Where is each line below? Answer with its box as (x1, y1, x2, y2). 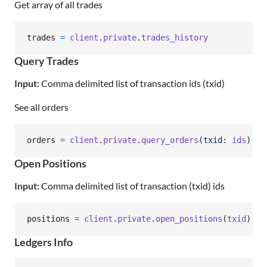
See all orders (14, 101, 69, 113)
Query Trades (14, 54, 79, 67)
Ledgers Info (14, 235, 73, 249)
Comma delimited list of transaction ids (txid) (39, 77, 225, 89)
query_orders (141, 135, 198, 145)
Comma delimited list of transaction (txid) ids (39, 179, 225, 191)
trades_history (141, 33, 208, 43)
